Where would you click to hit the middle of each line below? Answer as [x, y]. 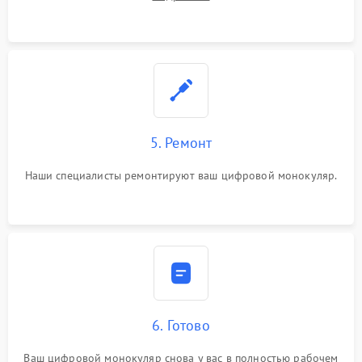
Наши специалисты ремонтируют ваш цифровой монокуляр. [181, 175]
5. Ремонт [181, 143]
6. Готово [181, 325]
